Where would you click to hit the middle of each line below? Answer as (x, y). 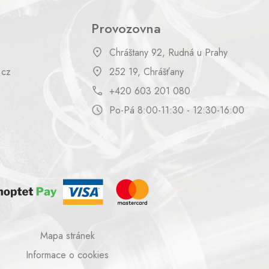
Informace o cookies (67, 255)
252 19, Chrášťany (147, 72)
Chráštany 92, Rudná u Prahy (168, 53)
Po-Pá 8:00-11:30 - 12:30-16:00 (177, 110)
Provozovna (126, 28)
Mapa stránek (67, 236)
